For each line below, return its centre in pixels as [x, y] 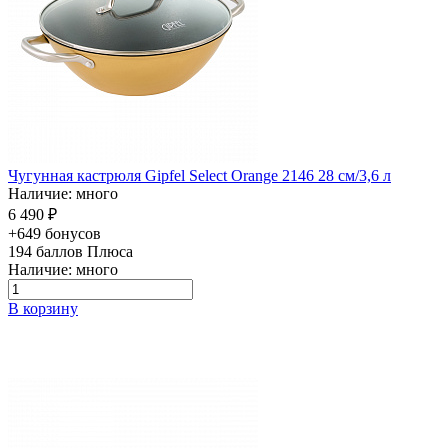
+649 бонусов [54, 233]
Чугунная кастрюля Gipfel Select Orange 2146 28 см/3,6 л [199, 175]
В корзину [43, 308]
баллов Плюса [84, 251]
